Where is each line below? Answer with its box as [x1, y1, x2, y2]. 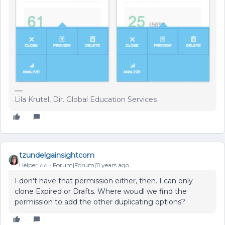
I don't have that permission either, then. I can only [15, 176, 193, 186]
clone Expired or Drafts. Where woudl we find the [15, 187, 187, 196]
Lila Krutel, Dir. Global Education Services [15, 95, 157, 104]
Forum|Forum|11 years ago [53, 161, 129, 169]
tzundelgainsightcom [19, 151, 94, 160]
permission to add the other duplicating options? [15, 197, 189, 207]
